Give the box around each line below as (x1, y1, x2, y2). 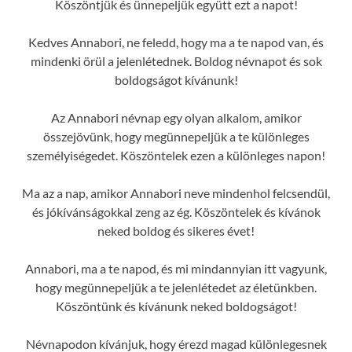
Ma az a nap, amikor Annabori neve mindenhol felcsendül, (22, 185, 330, 200)
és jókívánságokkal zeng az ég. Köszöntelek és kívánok (31, 203, 321, 219)
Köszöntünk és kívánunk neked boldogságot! (55, 298, 297, 313)
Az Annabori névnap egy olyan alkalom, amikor (50, 109, 302, 125)
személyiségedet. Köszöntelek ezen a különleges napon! (27, 147, 325, 163)
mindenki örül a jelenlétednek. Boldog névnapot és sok (30, 53, 322, 68)
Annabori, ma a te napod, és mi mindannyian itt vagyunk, (25, 260, 327, 276)
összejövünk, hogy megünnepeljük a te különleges (42, 128, 310, 144)
